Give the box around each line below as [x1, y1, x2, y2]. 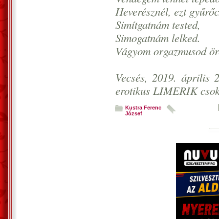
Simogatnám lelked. [115, 30, 200, 45]
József [125, 110, 142, 116]
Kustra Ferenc [125, 105, 161, 110]
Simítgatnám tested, [115, 17, 200, 32]
